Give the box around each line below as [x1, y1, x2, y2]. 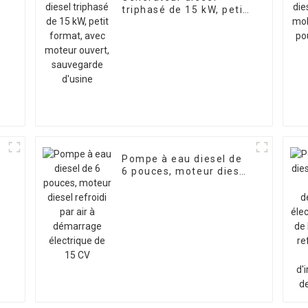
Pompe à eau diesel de [122, 153, 243, 165]
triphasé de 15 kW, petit [122, 4, 247, 16]
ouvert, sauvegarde [122, 29, 225, 41]
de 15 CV [122, 203, 169, 214]
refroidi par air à [122, 178, 210, 190]
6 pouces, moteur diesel [122, 166, 250, 177]
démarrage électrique [122, 190, 237, 202]
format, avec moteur [122, 16, 232, 28]
